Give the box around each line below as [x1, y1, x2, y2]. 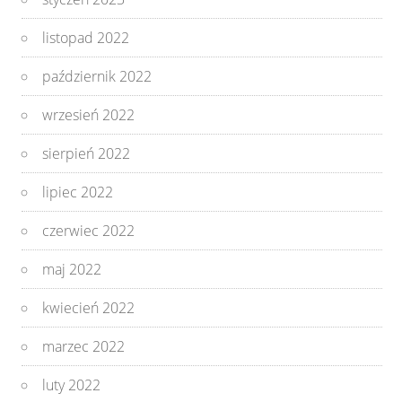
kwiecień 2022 [42, 297, 135, 318]
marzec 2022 [42, 336, 126, 356]
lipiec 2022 [42, 181, 114, 202]
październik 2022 [42, 66, 153, 86]
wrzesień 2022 [42, 104, 135, 125]
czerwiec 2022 [42, 220, 135, 240]
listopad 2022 [42, 27, 130, 48]
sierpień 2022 [42, 143, 131, 163]
